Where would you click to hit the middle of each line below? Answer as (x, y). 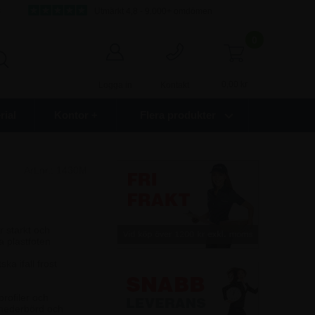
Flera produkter (178, 115)
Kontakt (175, 85)
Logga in (115, 85)
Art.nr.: (40, 170)
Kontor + (76, 115)
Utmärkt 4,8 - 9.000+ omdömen (152, 11)
